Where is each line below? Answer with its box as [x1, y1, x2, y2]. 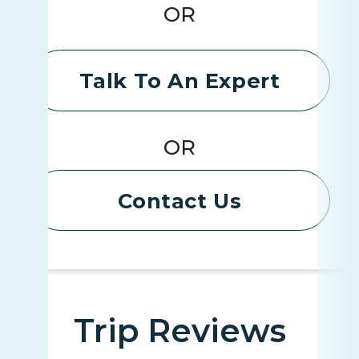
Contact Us [117, 188, 242, 214]
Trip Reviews [73, 311, 286, 351]
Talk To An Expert [79, 68, 280, 94]
